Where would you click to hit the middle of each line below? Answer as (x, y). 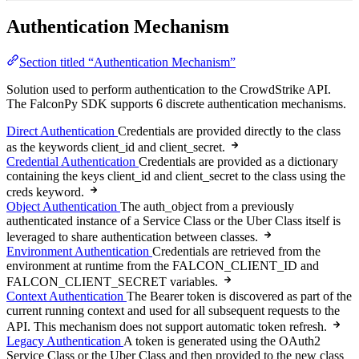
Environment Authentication (78, 252)
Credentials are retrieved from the (236, 252)
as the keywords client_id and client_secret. (116, 147)
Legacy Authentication (64, 341)
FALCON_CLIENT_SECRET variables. (112, 282)
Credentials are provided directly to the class (229, 131)
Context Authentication (65, 296)
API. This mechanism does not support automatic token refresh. (167, 327)
